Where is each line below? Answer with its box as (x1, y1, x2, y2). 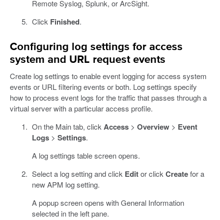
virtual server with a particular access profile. (10, 103, 153, 114)
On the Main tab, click (31, 121, 104, 132)
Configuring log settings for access (10, 42, 183, 53)
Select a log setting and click (31, 168, 125, 179)
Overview (137, 121, 169, 133)
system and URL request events (10, 55, 165, 66)
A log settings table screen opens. (31, 150, 140, 161)
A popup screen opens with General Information (31, 197, 184, 208)
